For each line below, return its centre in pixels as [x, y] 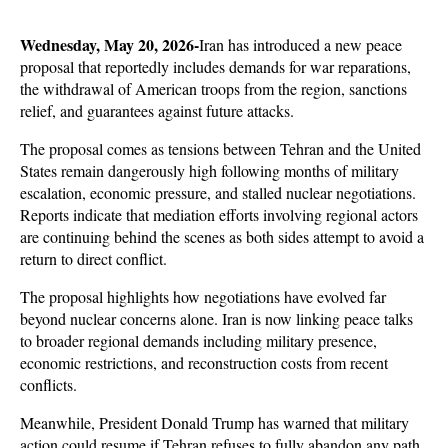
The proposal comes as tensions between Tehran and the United [220, 148]
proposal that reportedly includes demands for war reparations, [215, 66]
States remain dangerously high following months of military [209, 170]
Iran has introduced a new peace [300, 44]
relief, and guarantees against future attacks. [159, 110]
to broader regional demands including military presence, [198, 340]
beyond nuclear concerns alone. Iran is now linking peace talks [216, 318]
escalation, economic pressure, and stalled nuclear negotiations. [218, 192]
